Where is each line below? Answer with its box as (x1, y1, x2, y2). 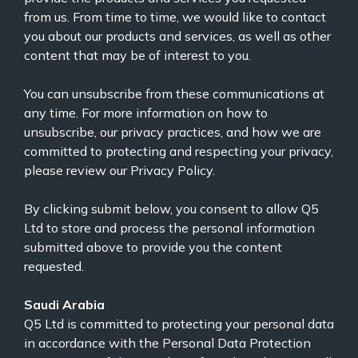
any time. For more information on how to (24, 104, 268, 121)
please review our (24, 161, 130, 178)
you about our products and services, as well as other (24, 27, 331, 44)
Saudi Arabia (24, 296, 105, 312)
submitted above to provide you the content (24, 238, 282, 255)
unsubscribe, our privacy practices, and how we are (24, 123, 321, 140)
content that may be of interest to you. (24, 46, 251, 63)
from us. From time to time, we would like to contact (24, 8, 326, 25)
